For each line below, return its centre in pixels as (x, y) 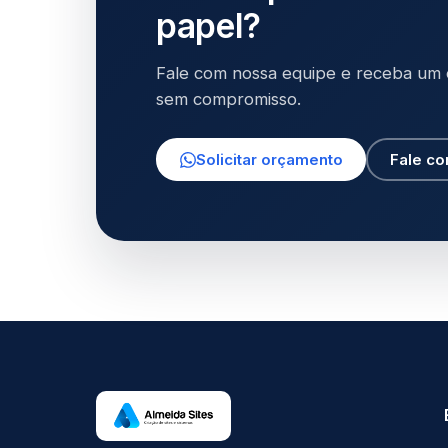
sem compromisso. (228, 99)
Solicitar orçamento (269, 159)
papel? (208, 25)
